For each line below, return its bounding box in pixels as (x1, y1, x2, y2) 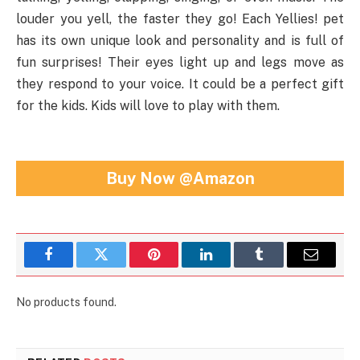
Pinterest (152, 259, 203, 274)
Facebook (47, 259, 104, 274)
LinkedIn (205, 259, 259, 274)
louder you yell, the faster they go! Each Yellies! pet (16, 11, 344, 27)
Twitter (100, 259, 142, 274)
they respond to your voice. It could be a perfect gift (16, 76, 344, 92)
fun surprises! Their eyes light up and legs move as (16, 55, 344, 71)
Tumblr (257, 259, 301, 274)
